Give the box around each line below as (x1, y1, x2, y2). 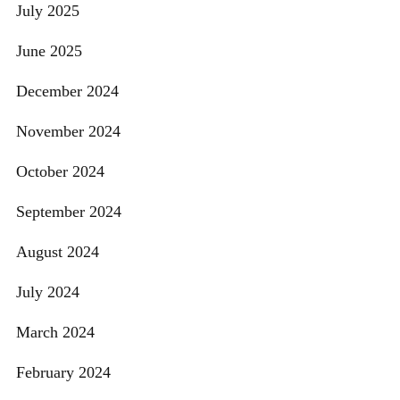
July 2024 (16, 283, 79, 302)
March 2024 (16, 323, 95, 342)
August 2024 (16, 243, 99, 262)
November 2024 (16, 122, 121, 141)
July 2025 (16, 2, 79, 21)
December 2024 (16, 82, 119, 101)
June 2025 (16, 42, 82, 61)
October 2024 (16, 162, 104, 181)
